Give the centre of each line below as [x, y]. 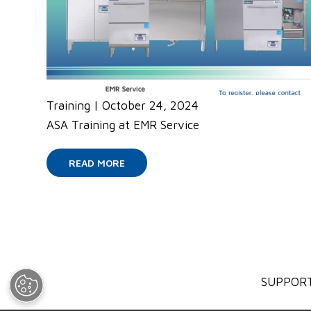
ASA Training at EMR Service [123, 125]
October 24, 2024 [150, 106]
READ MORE [97, 163]
